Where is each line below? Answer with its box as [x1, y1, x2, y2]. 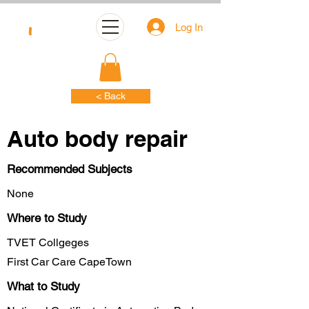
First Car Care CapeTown [7, 255, 132, 268]
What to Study [7, 279, 80, 293]
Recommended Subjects [7, 161, 132, 176]
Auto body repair [7, 124, 188, 152]
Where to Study [7, 210, 87, 225]
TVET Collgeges [7, 235, 89, 249]
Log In [175, 21, 203, 33]
